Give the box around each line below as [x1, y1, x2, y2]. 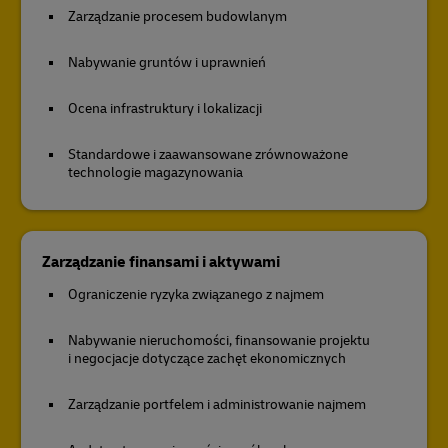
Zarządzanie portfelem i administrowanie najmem [68, 396, 366, 413]
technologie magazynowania [68, 164, 243, 181]
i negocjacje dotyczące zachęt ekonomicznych [68, 350, 346, 367]
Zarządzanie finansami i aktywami [42, 252, 280, 272]
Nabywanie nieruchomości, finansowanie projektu [68, 332, 370, 349]
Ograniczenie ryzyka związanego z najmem [68, 286, 324, 303]
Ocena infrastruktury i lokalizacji [68, 100, 262, 117]
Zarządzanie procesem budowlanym [68, 8, 287, 25]
